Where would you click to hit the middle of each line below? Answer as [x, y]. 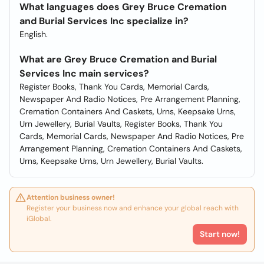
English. [34, 34]
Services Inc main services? [84, 73]
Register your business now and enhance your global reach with [133, 208]
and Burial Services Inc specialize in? [104, 21]
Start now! [220, 234]
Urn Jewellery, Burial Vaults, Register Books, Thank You [121, 124]
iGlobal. [39, 219]
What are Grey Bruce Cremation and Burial [118, 59]
